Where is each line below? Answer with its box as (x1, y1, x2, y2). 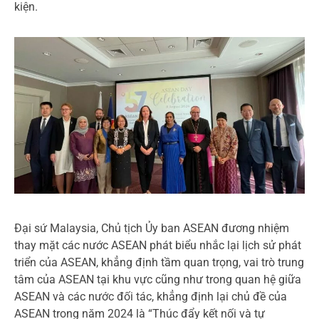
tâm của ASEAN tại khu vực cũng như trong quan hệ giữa (14, 273, 301, 287)
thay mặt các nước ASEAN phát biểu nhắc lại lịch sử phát (14, 239, 301, 253)
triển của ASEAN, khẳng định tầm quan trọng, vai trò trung (14, 256, 304, 270)
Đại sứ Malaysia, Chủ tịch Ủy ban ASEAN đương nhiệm (14, 221, 289, 236)
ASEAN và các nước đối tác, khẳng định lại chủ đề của (14, 290, 287, 304)
